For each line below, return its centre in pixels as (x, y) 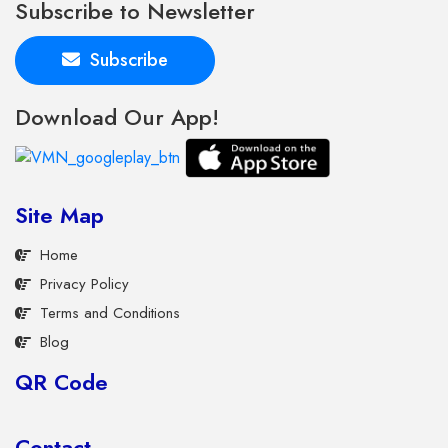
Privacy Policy (84, 283)
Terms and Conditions (110, 312)
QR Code (61, 381)
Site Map (59, 214)
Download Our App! (117, 116)
